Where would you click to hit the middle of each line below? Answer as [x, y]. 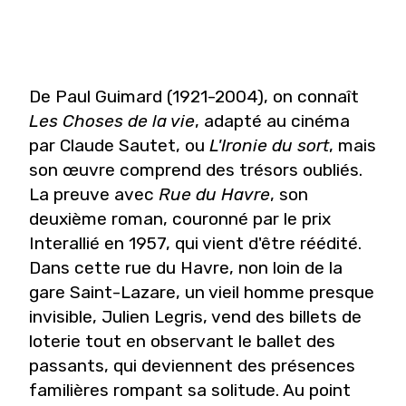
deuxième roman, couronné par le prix [180, 218]
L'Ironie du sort [269, 145]
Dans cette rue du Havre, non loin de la [186, 267]
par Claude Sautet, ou [119, 145]
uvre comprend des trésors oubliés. [221, 169]
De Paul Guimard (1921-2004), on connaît [194, 96]
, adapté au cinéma [272, 121]
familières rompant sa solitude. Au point [190, 390]
